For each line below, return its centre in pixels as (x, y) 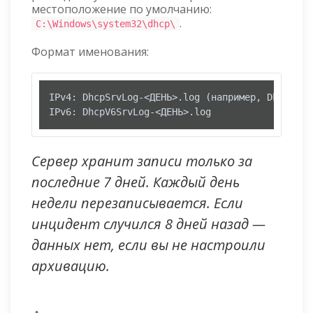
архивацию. (71, 266)
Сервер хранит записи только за (142, 161)
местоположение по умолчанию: (122, 9)
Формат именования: (90, 52)
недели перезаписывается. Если (137, 203)
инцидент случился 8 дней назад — (148, 224)
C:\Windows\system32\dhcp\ (105, 24)
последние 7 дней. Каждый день (136, 182)
